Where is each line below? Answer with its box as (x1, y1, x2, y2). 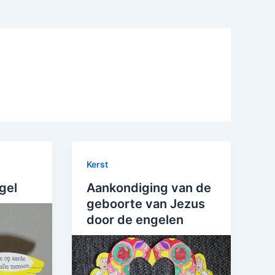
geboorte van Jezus (87, 196, 206, 211)
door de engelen (87, 212, 184, 227)
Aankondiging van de (87, 180, 212, 195)
